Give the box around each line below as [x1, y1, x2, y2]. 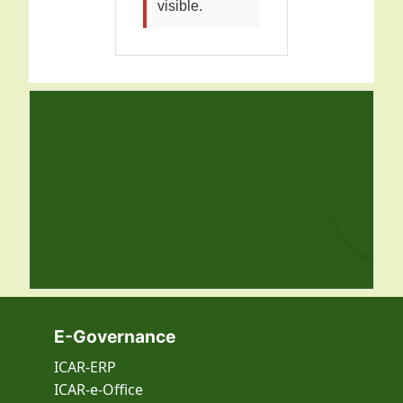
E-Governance [54, 326, 175, 348]
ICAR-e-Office [54, 380, 143, 400]
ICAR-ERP [54, 357, 116, 378]
